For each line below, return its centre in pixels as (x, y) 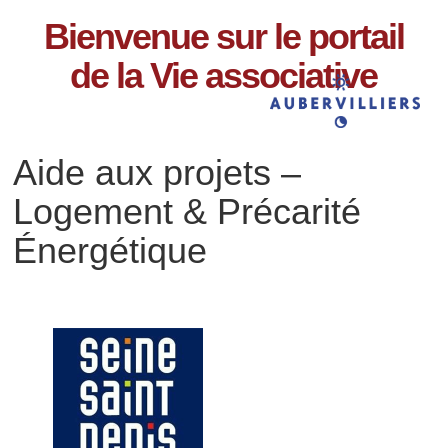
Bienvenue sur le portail (223, 37)
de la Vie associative (224, 76)
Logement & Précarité (187, 212)
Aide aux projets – (157, 173)
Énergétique (110, 251)
